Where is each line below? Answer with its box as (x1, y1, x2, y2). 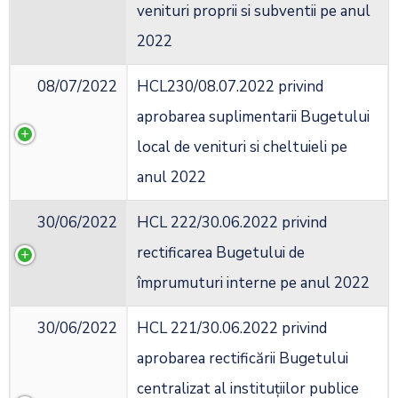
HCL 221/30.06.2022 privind (137, 318, 327, 339)
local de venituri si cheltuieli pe (137, 137, 347, 158)
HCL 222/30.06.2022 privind (137, 212, 327, 234)
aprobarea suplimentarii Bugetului (137, 107, 370, 128)
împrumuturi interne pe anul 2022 (137, 273, 370, 294)
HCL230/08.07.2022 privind (137, 76, 323, 98)
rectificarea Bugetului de (137, 243, 305, 264)
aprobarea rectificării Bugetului (137, 348, 348, 370)
